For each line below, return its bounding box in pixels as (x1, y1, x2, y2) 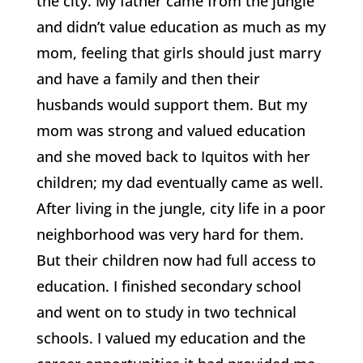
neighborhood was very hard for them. (36, 224, 304, 244)
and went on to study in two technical (36, 302, 297, 322)
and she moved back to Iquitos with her (36, 147, 310, 166)
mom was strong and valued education (36, 121, 305, 140)
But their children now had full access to (36, 250, 316, 270)
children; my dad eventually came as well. (36, 173, 323, 192)
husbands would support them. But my (36, 95, 307, 114)
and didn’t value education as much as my (36, 17, 326, 36)
